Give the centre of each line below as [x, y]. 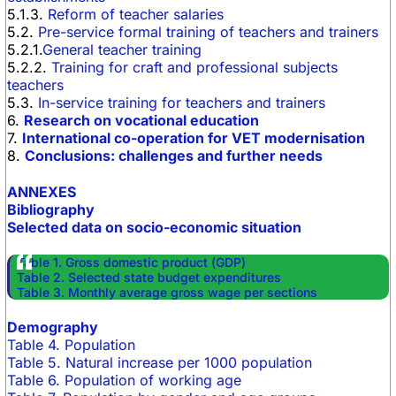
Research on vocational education [141, 120]
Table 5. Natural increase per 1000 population [160, 362]
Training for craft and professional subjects [194, 67]
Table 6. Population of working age [124, 380]
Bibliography [51, 209]
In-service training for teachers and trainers [182, 103]
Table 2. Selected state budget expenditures [149, 277]
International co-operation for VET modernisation [194, 138]
